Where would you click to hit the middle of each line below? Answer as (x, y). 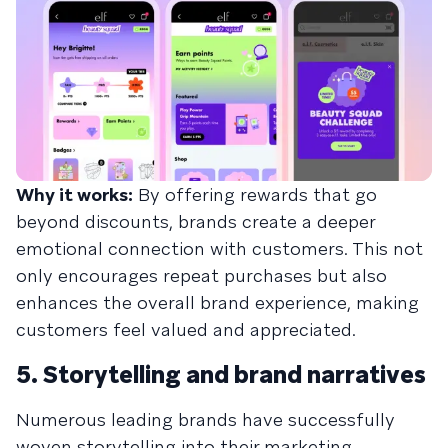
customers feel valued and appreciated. (186, 329)
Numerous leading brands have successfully (205, 419)
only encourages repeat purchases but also (201, 275)
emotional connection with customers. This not (219, 248)
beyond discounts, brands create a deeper (195, 221)
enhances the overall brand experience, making (217, 302)
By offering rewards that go (255, 194)
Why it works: (74, 194)
